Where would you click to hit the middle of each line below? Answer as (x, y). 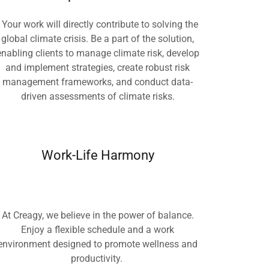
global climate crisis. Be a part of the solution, (98, 39)
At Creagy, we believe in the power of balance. (98, 215)
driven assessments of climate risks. (98, 96)
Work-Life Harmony (98, 155)
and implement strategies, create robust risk (98, 68)
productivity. (98, 258)
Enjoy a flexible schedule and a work (98, 230)
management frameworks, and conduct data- (98, 82)
